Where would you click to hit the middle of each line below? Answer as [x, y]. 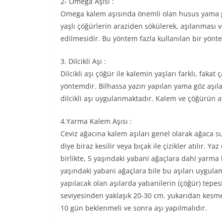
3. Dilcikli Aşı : [83, 61]
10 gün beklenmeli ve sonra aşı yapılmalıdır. [134, 208]
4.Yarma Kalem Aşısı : [96, 121]
